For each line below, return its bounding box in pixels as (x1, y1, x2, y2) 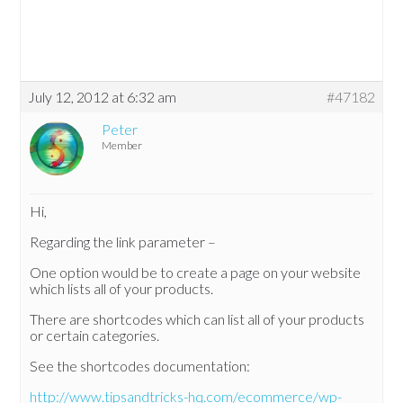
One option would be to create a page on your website (30, 264, 362, 282)
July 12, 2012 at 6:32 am (28, 88, 177, 106)
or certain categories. (30, 327, 160, 345)
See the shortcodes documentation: (30, 357, 251, 375)
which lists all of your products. (30, 280, 214, 298)
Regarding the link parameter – (30, 233, 217, 251)
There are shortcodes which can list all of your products (30, 310, 365, 328)
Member (102, 139, 143, 153)
